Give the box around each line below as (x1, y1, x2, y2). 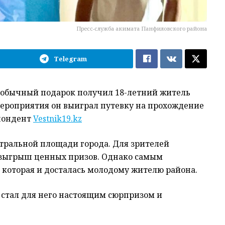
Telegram (54, 54, 87, 64)
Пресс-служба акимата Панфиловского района (76, 25, 207, 33)
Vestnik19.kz (33, 113, 82, 125)
